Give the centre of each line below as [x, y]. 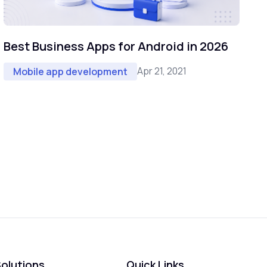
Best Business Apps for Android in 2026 [116, 46]
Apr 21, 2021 [162, 71]
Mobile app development [70, 71]
